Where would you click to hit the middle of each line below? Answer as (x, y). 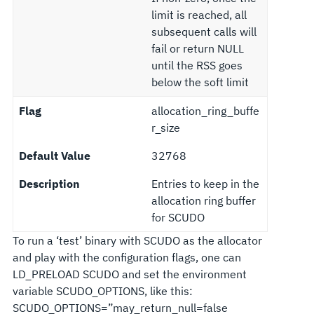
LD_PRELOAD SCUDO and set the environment (129, 274)
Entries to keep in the (205, 183)
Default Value (54, 155)
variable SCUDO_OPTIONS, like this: (102, 291)
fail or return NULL (197, 48)
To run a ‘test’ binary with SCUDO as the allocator (137, 240)
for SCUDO (178, 217)
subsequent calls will (204, 31)
